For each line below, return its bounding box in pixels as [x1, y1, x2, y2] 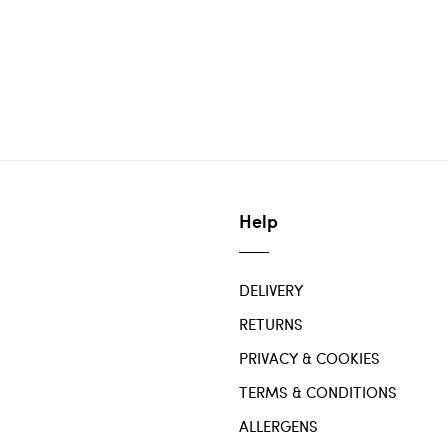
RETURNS [239, 314, 303, 335]
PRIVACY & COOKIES [239, 348, 380, 369]
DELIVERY [239, 280, 303, 301]
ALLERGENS [239, 416, 318, 437]
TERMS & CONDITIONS [239, 382, 397, 403]
